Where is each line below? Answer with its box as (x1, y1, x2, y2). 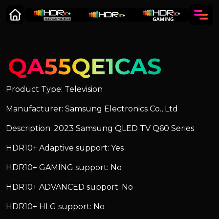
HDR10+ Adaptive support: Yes (6, 143, 124, 153)
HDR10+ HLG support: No (6, 202, 105, 211)
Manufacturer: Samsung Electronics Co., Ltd (6, 104, 178, 113)
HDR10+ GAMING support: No (6, 163, 122, 172)
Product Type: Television (6, 85, 103, 94)
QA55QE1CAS (8, 52, 161, 80)
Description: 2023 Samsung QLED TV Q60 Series (6, 124, 194, 133)
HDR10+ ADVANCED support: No (6, 182, 133, 192)
